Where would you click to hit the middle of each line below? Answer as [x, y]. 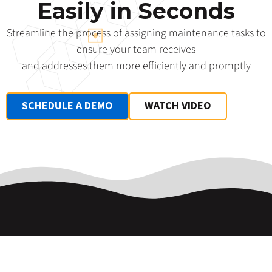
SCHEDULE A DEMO [67, 106]
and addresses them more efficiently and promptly [136, 66]
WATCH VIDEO [178, 106]
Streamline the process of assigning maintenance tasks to [136, 33]
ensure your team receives [136, 49]
